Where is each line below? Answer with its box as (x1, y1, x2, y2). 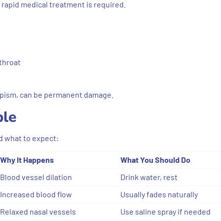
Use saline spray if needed (120, 206, 211, 216)
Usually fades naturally (120, 189, 198, 199)
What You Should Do (120, 154, 190, 164)
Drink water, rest (120, 172, 178, 182)
